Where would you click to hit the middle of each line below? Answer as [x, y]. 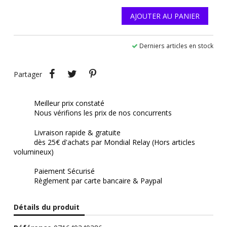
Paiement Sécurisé [64, 171]
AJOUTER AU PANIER [165, 16]
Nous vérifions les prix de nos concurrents [103, 113]
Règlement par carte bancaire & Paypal [98, 181]
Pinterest [117, 69]
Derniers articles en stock [177, 46]
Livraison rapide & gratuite [77, 132]
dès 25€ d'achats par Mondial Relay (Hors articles [114, 142]
